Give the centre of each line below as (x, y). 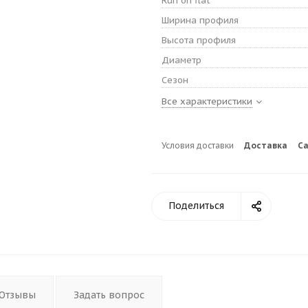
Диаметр (181, 60)
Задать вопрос (109, 295)
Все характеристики (207, 102)
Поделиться (196, 206)
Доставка (266, 146)
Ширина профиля (200, 21)
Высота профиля (199, 41)
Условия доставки (198, 146)
